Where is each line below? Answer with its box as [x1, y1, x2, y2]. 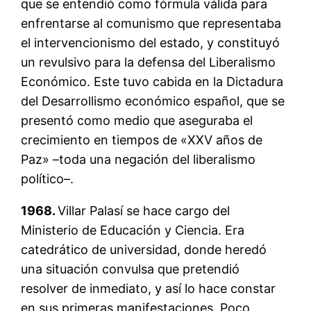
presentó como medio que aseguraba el [21, 112, 253, 128]
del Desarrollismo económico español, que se [21, 93, 285, 108]
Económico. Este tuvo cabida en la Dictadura [21, 74, 284, 89]
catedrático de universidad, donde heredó [21, 242, 267, 257]
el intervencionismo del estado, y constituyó [21, 35, 280, 50]
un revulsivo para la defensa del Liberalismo [21, 54, 276, 69]
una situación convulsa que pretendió [21, 261, 240, 276]
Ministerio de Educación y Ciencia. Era [21, 222, 245, 237]
